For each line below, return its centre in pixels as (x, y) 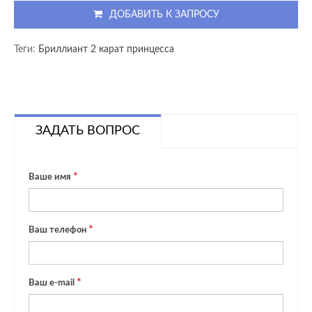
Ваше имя (50, 177)
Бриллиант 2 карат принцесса (106, 49)
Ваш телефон (57, 230)
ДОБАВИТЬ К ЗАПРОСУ (164, 14)
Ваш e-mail (52, 283)
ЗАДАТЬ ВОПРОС (88, 131)
